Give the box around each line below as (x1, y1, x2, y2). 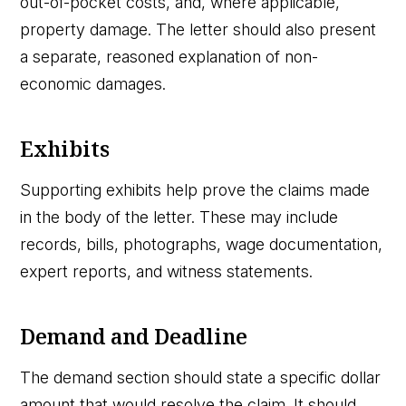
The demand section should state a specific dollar (20, 367, 382, 387)
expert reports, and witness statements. (20, 261, 314, 281)
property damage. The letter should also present (20, 19, 377, 39)
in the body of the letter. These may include (20, 207, 339, 227)
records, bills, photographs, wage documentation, (20, 234, 383, 254)
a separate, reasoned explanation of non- (20, 46, 319, 66)
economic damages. (20, 73, 167, 93)
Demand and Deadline (20, 321, 248, 351)
